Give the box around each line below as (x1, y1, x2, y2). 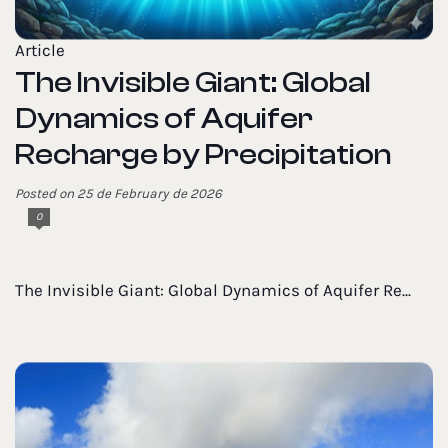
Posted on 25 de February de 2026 (15, 185, 222, 201)
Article (15, 40, 65, 60)
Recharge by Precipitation (15, 136, 392, 172)
